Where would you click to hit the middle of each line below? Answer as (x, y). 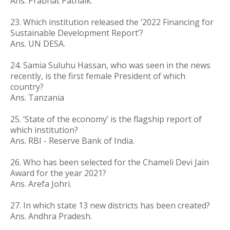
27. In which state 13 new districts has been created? (110, 205)
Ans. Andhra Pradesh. (51, 216)
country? (27, 87)
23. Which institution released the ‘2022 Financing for (112, 22)
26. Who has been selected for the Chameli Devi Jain (110, 162)
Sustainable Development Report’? (77, 33)
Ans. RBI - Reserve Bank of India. (72, 141)
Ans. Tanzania (37, 98)
